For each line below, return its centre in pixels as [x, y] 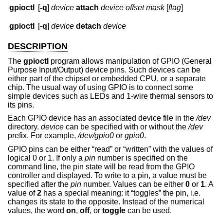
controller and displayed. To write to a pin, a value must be [107, 175]
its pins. [21, 105]
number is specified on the [142, 158]
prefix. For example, [43, 136]
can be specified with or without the [126, 127]
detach [89, 26]
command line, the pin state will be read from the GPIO [101, 166]
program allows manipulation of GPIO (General [130, 61]
